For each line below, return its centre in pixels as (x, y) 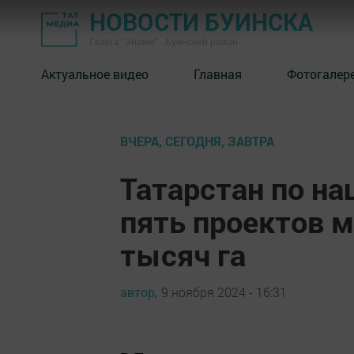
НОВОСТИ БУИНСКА (201, 22)
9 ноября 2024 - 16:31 (224, 292)
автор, (139, 292)
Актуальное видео (95, 73)
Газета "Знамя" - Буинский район (164, 41)
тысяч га (183, 254)
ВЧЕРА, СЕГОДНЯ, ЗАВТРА (197, 141)
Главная (218, 73)
